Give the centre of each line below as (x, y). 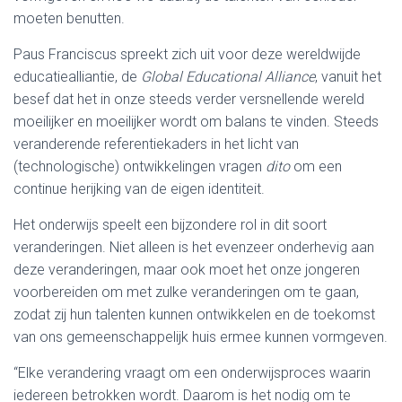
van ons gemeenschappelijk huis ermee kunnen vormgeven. (201, 337)
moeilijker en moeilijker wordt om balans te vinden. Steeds (196, 122)
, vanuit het (348, 77)
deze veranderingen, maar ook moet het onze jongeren (187, 270)
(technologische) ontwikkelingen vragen (140, 166)
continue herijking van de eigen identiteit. (139, 189)
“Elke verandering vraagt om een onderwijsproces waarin (192, 373)
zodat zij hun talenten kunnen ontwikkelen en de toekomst (194, 315)
